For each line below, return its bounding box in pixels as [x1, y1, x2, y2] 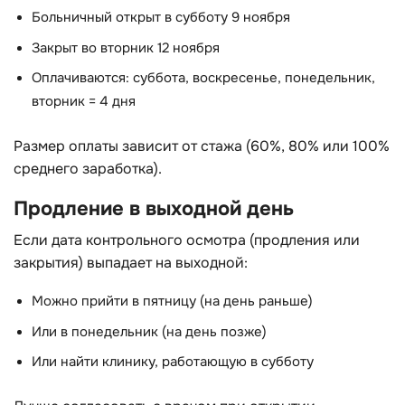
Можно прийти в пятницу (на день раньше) [32, 293, 313, 311]
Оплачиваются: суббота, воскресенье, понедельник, [32, 70, 375, 88]
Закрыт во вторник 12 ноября [32, 39, 220, 57]
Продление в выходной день [14, 194, 294, 221]
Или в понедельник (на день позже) [32, 323, 267, 341]
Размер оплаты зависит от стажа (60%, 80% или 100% [14, 137, 390, 156]
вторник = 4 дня [32, 93, 136, 111]
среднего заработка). [14, 159, 162, 179]
